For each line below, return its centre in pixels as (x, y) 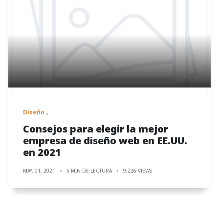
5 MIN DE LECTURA (89, 170)
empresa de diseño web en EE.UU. (105, 140)
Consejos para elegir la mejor (96, 129)
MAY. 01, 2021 (39, 170)
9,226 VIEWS (138, 170)
